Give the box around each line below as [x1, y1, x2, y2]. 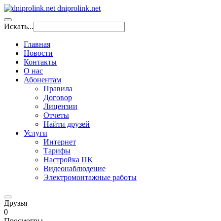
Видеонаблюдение [43, 164, 106, 173]
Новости [24, 49, 53, 57]
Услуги [24, 129, 47, 137]
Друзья [4, 199, 27, 207]
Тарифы [43, 147, 71, 155]
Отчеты [43, 111, 69, 119]
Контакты [24, 58, 57, 66]
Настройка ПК [43, 155, 93, 164]
